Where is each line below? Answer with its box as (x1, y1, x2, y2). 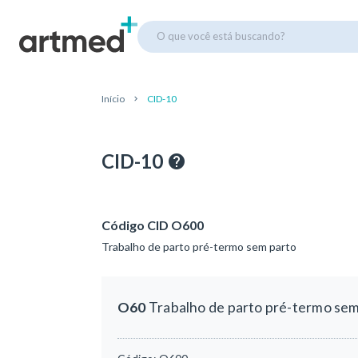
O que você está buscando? (157, 29, 285, 42)
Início (101, 93, 125, 105)
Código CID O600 (101, 217, 204, 233)
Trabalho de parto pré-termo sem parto (101, 240, 296, 253)
